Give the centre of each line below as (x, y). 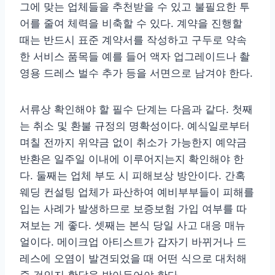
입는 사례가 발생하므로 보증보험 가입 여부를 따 (133, 209)
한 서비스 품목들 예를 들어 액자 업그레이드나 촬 (135, 57)
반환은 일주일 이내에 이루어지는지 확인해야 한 (132, 159)
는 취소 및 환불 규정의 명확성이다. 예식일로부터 (135, 126)
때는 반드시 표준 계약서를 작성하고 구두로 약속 (133, 40)
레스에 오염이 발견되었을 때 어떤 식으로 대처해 (133, 259)
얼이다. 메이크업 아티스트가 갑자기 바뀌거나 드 (133, 242)
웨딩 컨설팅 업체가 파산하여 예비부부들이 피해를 (137, 192)
